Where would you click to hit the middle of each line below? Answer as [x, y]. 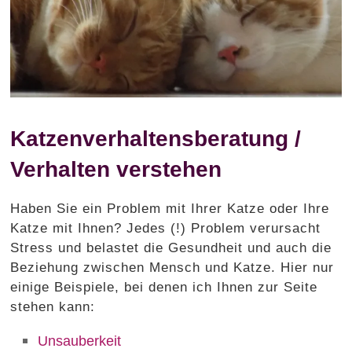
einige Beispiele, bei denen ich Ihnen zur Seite [164, 287]
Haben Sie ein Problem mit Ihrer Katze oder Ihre [170, 208]
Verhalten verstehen [116, 169]
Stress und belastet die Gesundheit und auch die [171, 247]
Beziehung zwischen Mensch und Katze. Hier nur [172, 267]
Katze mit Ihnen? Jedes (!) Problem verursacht [166, 228]
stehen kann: [53, 306]
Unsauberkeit [80, 341]
